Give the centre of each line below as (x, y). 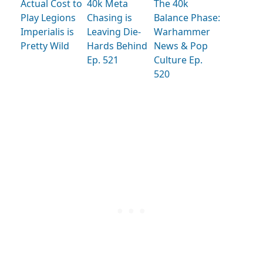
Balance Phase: (187, 18)
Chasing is (110, 18)
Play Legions (48, 18)
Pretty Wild (45, 46)
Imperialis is (47, 32)
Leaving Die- (114, 32)
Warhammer (182, 32)
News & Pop (181, 46)
